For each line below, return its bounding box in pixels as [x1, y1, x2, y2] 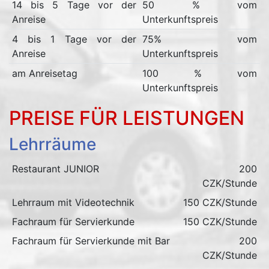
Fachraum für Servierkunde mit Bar [11, 235, 170, 247]
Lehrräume [9, 134, 96, 154]
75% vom [142, 33, 258, 45]
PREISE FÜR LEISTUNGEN [9, 106, 244, 130]
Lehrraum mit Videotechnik [11, 196, 134, 208]
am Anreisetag [11, 67, 77, 79]
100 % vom [142, 67, 258, 79]
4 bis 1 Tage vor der [11, 33, 137, 45]
